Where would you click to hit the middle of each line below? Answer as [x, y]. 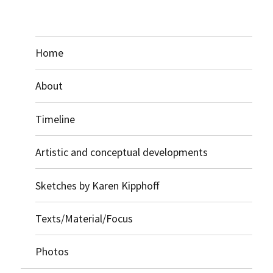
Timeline [55, 119]
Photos [52, 252]
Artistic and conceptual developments [122, 152]
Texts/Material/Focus [84, 218]
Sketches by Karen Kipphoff [97, 185]
